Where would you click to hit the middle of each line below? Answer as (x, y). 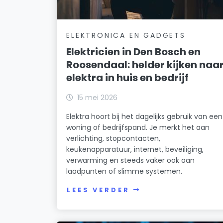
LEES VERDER (98, 190)
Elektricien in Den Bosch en (134, 52)
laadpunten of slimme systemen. (124, 171)
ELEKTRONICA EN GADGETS (126, 35)
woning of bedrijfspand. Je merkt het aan (138, 127)
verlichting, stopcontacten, (113, 138)
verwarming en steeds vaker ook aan (131, 160)
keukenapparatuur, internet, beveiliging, (135, 149)
